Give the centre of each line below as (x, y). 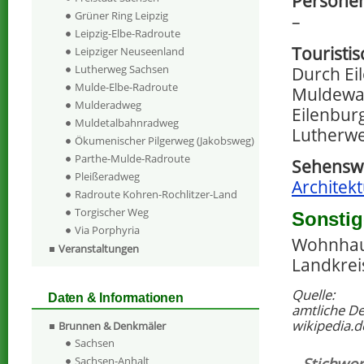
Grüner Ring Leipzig (121, 16)
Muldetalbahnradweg (127, 123)
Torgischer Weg (112, 212)
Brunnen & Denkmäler (112, 326)
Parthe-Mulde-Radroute (132, 159)
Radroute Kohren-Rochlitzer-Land (156, 195)
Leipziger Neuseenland (130, 52)
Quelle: (313, 295)
